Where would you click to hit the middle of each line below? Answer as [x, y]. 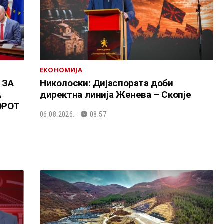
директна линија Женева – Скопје [115, 95]
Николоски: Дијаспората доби [106, 83]
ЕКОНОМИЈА [61, 70]
